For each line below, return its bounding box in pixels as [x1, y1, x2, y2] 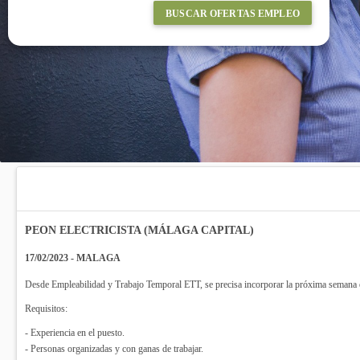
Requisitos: [25, 303, 67, 314]
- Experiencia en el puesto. [25, 327, 125, 338]
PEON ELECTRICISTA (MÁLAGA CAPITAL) [25, 224, 254, 236]
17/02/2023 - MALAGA [25, 252, 121, 264]
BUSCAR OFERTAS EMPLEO [166, 8, 300, 19]
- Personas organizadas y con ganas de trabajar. [25, 343, 203, 354]
